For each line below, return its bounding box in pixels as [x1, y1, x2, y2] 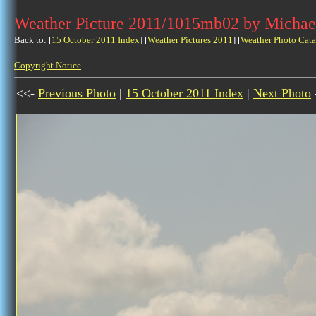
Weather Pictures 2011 [147, 35, 233, 45]
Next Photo [253, 86, 311, 100]
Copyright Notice [14, 60, 81, 71]
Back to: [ [14, 35, 51, 45]
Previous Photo [38, 86, 116, 100]
